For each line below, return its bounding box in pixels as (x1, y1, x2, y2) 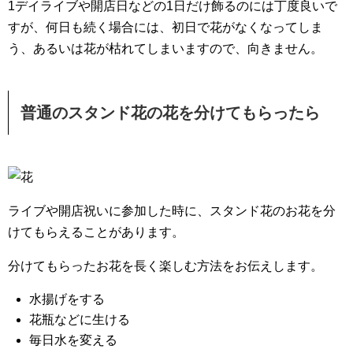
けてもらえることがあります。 (8, 225, 184, 239)
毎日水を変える (29, 333, 118, 347)
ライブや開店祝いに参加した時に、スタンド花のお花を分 (8, 204, 336, 217)
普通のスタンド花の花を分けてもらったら (20, 104, 320, 121)
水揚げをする (29, 292, 106, 306)
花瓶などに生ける (29, 313, 131, 326)
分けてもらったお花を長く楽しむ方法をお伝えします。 (8, 259, 323, 273)
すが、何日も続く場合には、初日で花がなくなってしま (8, 20, 323, 34)
